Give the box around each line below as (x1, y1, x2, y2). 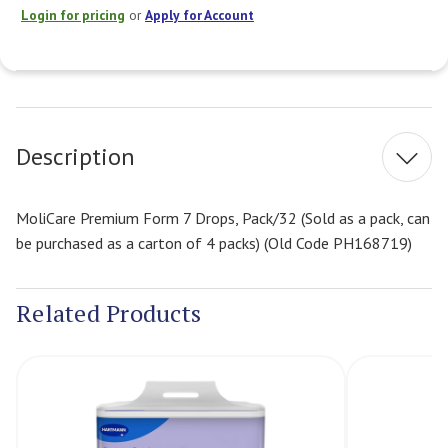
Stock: (224, 94, 258, 113)
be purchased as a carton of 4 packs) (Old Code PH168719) (16, 232, 412, 253)
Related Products (16, 297, 201, 330)
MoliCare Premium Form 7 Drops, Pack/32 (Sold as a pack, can (16, 207, 430, 228)
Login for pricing (21, 5, 125, 24)
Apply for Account (145, 5, 254, 24)
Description (16, 141, 135, 173)
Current (224, 72, 268, 91)
